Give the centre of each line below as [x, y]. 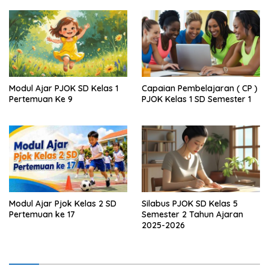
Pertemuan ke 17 [42, 214]
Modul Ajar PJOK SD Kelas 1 [64, 89]
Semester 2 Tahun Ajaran [192, 214]
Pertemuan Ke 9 [41, 99]
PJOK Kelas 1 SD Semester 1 [196, 99]
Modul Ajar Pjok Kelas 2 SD [63, 203]
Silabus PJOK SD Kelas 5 [190, 203]
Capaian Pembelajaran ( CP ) [200, 89]
